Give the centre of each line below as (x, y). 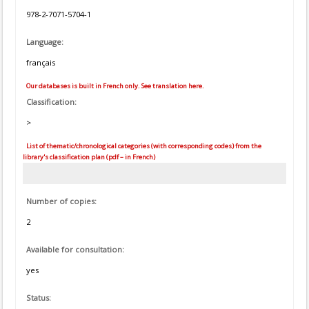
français (41, 62)
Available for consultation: (75, 250)
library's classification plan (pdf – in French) (89, 157)
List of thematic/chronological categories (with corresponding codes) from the (143, 146)
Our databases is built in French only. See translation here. (114, 86)
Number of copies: (61, 201)
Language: (45, 42)
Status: (39, 298)
